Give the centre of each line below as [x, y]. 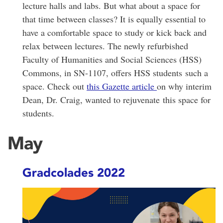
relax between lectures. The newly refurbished [105, 46]
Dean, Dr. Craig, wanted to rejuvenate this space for [116, 99]
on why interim [184, 86]
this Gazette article [122, 86]
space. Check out [55, 86]
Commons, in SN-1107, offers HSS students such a [115, 72]
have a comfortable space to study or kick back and [114, 32]
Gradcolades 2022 [74, 173]
